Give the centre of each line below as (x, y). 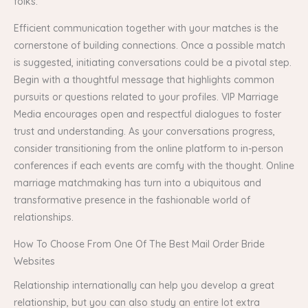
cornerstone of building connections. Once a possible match (150, 45)
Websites (34, 261)
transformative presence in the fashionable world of (132, 200)
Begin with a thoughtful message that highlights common (144, 80)
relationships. (44, 217)
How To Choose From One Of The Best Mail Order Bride (139, 244)
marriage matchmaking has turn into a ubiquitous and (137, 183)
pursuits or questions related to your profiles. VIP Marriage (146, 97)
